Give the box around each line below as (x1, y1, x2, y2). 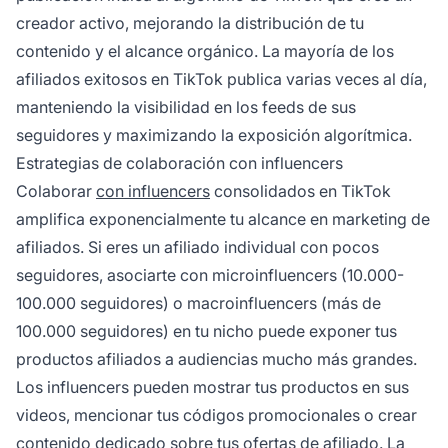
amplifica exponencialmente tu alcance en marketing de (16, 209, 430, 230)
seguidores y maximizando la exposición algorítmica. (16, 125, 412, 146)
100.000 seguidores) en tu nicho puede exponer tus (16, 321, 397, 342)
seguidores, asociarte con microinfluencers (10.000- (16, 265, 404, 286)
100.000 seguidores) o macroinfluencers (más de (16, 293, 381, 314)
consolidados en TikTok (210, 181, 391, 202)
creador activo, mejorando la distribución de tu (16, 13, 364, 34)
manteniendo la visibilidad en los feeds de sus (16, 97, 356, 118)
